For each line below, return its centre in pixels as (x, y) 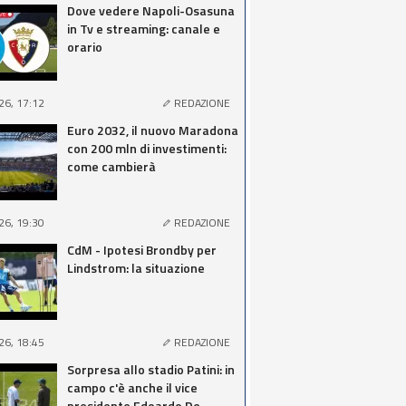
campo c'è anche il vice (132, 387)
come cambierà (111, 166)
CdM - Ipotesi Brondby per (142, 250)
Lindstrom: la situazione (136, 268)
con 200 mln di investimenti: (147, 148)
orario (85, 47)
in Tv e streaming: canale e (144, 29)
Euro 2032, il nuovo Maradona (153, 130)
